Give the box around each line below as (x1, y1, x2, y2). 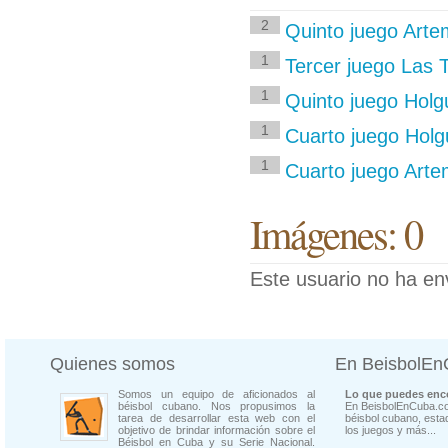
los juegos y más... (345, 424, 436, 436)
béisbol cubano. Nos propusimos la (118, 400, 315, 412)
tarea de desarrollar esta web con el (118, 412, 315, 424)
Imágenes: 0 (250, 206, 422, 260)
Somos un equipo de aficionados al (118, 388, 315, 400)
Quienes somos (50, 354, 175, 374)
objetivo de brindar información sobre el (118, 424, 315, 436)
